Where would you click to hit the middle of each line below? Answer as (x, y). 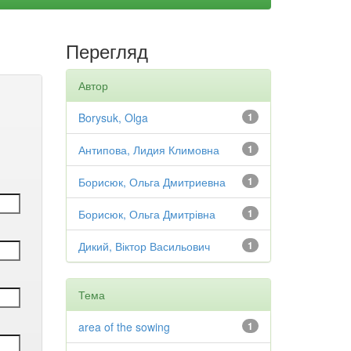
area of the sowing (124, 327)
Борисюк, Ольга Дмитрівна (147, 214)
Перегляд (107, 51)
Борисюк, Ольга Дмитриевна (152, 182)
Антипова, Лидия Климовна (148, 150)
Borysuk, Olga (113, 118)
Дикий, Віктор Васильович (144, 246)
